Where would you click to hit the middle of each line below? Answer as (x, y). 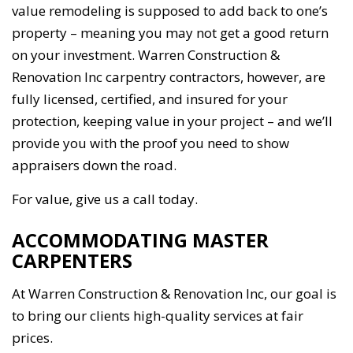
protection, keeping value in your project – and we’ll (172, 121)
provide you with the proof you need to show (150, 143)
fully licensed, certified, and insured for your (150, 99)
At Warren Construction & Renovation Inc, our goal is (174, 294)
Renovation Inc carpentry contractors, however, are (169, 77)
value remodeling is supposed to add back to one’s (170, 11)
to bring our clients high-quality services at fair (158, 316)
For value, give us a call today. (105, 199)
